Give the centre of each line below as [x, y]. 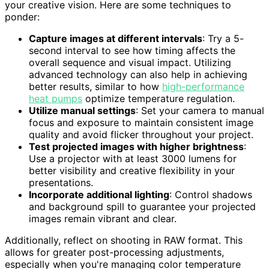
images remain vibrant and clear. [103, 219]
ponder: [22, 17]
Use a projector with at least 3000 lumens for [133, 159]
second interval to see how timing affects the [132, 51]
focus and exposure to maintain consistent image [141, 123]
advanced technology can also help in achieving [138, 75]
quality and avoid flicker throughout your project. [141, 135]
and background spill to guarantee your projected [142, 207]
